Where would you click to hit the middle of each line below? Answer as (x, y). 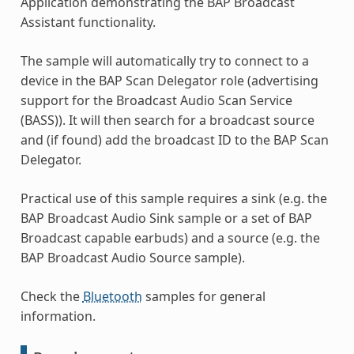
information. (58, 316)
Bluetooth (112, 297)
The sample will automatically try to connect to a (164, 61)
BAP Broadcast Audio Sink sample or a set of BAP (166, 218)
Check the (51, 297)
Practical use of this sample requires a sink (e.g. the (173, 199)
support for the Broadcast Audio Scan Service (156, 101)
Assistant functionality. (88, 23)
